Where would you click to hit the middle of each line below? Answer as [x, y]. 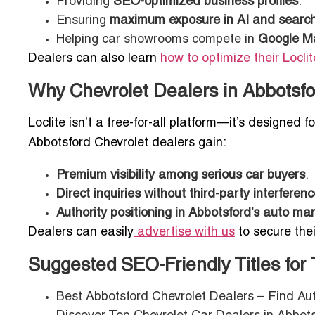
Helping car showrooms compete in [157, 40]
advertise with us [186, 233]
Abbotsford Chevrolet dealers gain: [127, 143]
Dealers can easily [81, 233]
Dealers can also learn [92, 59]
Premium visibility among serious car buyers [181, 176]
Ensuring [83, 21]
